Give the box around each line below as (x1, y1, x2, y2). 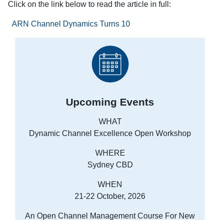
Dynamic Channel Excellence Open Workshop (29, 129, 191, 138)
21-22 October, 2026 (75, 192, 145, 201)
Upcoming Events (66, 96, 154, 108)
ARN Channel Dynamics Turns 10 (12, 19, 130, 28)
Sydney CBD (87, 161, 133, 169)
